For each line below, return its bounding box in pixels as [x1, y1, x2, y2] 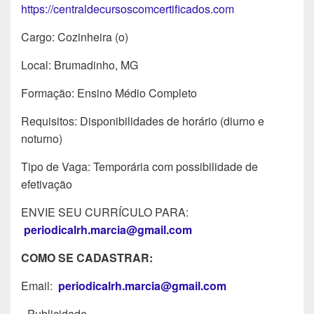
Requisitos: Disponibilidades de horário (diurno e [21, 112, 264, 129]
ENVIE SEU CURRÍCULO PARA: [21, 203, 189, 220]
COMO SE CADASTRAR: [21, 249, 153, 266]
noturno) [21, 130, 62, 146]
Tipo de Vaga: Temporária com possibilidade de [21, 158, 258, 175]
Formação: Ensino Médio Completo [21, 84, 197, 101]
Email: [21, 277, 58, 294]
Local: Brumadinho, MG [21, 56, 138, 73]
